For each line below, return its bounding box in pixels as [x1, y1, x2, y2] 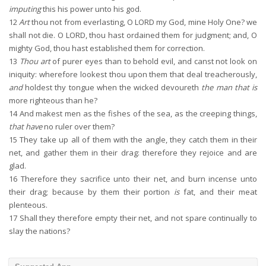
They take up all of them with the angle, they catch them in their [17, 134, 257, 145]
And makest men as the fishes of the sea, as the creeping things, [17, 108, 257, 119]
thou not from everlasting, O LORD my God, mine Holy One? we [30, 17, 258, 27]
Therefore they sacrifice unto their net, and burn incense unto [17, 173, 257, 184]
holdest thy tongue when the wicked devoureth [23, 82, 202, 93]
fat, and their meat [179, 186, 258, 197]
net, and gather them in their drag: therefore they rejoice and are [9, 147, 257, 158]
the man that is [201, 82, 258, 93]
